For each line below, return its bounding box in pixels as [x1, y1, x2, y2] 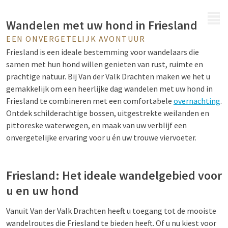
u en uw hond [6, 183, 79, 198]
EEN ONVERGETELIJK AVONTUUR [6, 34, 146, 44]
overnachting [174, 96, 220, 106]
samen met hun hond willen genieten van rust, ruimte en [6, 59, 203, 69]
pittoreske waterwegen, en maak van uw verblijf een [6, 120, 187, 130]
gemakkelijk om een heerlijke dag [6, 83, 123, 94]
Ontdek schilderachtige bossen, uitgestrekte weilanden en [6, 108, 209, 118]
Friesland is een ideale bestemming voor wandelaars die [6, 47, 199, 57]
